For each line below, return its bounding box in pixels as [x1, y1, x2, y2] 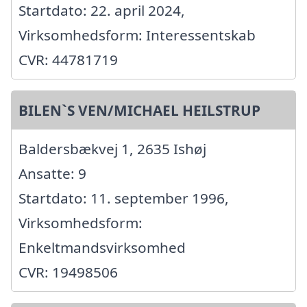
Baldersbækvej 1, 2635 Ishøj [19, 139, 206, 159]
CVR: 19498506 [19, 262, 118, 282]
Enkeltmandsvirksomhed [19, 238, 186, 258]
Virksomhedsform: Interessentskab [19, 25, 256, 45]
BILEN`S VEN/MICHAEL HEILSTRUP [19, 101, 260, 121]
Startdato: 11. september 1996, [19, 188, 229, 208]
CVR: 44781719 [19, 50, 118, 70]
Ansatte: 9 [19, 164, 86, 184]
